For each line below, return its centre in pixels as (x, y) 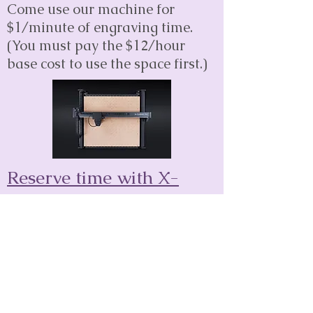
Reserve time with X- (93, 178)
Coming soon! (50, 223)
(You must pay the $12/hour (96, 46)
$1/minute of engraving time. (100, 28)
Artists (112, 298)
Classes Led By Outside (112, 276)
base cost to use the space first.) (109, 64)
